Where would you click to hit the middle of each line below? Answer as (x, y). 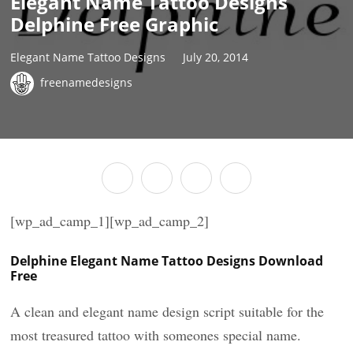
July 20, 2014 (216, 57)
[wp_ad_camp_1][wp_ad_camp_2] (110, 221)
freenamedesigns (87, 82)
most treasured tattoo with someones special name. (156, 335)
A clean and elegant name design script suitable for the (167, 311)
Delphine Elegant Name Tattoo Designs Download (167, 261)
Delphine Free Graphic (115, 24)
